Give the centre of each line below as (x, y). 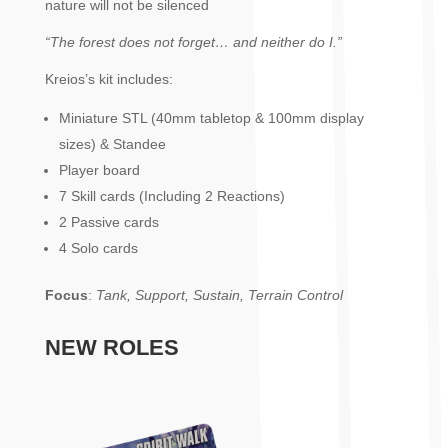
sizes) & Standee (112, 143)
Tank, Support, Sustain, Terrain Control (219, 294)
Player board (99, 169)
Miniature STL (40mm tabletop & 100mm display (211, 117)
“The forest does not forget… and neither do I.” (193, 41)
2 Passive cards (108, 221)
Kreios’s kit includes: (108, 78)
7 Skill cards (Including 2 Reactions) (171, 195)
